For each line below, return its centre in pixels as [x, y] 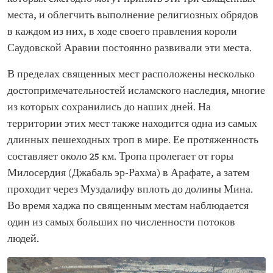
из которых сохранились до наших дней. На [109, 108]
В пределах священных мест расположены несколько [131, 75]
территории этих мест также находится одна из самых [132, 124]
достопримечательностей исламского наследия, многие [136, 91]
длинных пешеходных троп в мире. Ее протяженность [133, 140]
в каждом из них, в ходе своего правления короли [122, 32]
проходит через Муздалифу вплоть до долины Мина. [130, 190]
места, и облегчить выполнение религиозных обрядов [133, 16]
